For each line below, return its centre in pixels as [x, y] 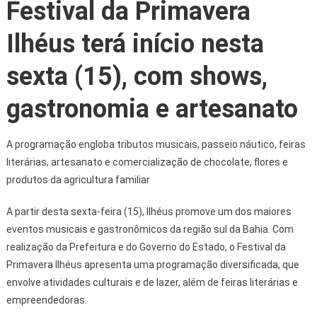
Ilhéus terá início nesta [135, 44]
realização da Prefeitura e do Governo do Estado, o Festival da [146, 247]
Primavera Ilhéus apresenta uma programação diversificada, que [152, 264]
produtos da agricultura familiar [78, 179]
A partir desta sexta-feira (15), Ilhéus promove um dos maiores [149, 211]
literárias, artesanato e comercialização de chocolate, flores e [147, 162]
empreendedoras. [46, 300]
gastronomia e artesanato [152, 109]
